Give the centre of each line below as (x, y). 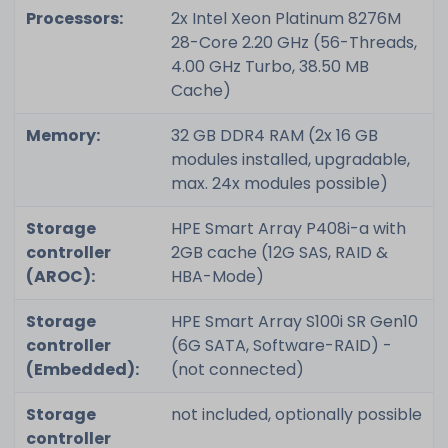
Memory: (62, 135)
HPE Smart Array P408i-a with (288, 228)
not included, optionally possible (296, 414)
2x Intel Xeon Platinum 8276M (285, 18)
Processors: (74, 18)
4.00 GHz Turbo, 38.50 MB (269, 66)
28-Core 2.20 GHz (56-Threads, (293, 42)
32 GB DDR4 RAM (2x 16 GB (274, 135)
